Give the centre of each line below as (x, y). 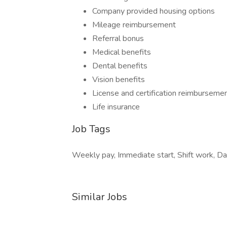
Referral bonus (118, 39)
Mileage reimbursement (134, 25)
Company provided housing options (154, 11)
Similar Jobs (100, 197)
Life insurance (116, 107)
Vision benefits (119, 80)
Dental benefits (120, 66)
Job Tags (91, 129)
